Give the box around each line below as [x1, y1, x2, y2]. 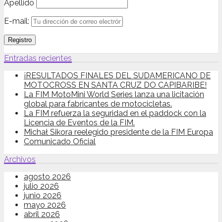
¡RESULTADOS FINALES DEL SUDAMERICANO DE [24, 71, 211, 81]
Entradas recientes [4, 54, 72, 63]
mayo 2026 [24, 200, 66, 210]
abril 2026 [24, 210, 60, 220]
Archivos [4, 155, 36, 165]
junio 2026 [24, 191, 61, 201]
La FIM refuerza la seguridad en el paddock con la [24, 109, 206, 118]
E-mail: [4, 16, 31, 26]
